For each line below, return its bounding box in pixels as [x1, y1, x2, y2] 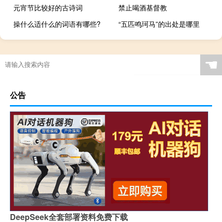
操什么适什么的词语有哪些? [13, 19, 101, 29]
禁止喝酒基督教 [118, 2, 167, 13]
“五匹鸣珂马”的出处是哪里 [118, 19, 200, 29]
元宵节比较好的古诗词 [13, 2, 83, 13]
